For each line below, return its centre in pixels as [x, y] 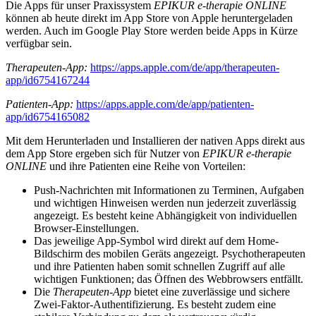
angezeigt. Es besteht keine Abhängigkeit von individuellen [165, 216]
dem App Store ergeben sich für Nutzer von [104, 154]
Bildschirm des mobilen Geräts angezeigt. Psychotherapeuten [170, 254]
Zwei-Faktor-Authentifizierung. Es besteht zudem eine [155, 305]
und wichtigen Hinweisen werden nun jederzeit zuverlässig [165, 203]
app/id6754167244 [48, 80]
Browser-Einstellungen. [86, 229]
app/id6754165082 [48, 117]
